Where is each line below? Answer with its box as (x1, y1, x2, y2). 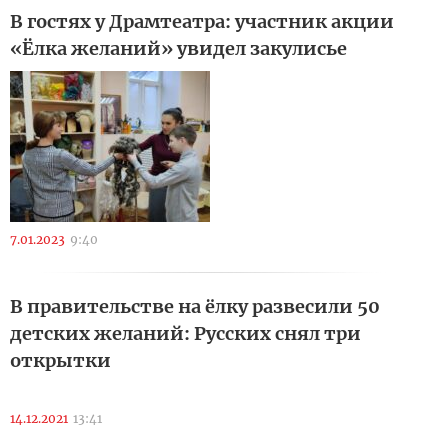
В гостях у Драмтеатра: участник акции (10, 10, 394, 33)
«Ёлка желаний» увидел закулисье (10, 37, 347, 60)
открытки (10, 349, 111, 372)
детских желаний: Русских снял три (10, 322, 361, 345)
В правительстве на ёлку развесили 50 (10, 295, 380, 318)
